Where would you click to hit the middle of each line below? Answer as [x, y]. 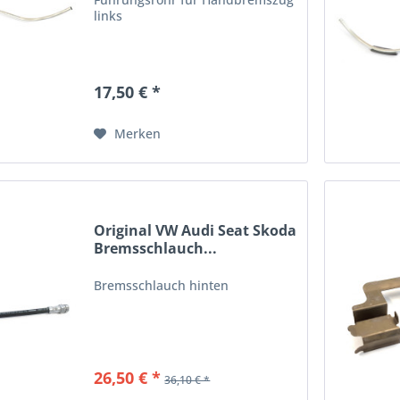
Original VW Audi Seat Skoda [196, 230]
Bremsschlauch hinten [162, 285]
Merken [138, 134]
